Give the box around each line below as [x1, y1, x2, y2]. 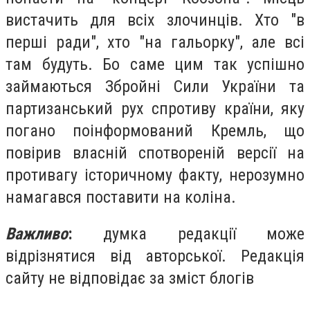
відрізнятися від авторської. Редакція [6, 246, 304, 266]
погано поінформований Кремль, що [6, 120, 304, 140]
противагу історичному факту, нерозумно [6, 165, 304, 185]
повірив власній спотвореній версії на [6, 143, 304, 163]
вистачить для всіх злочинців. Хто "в [6, 10, 304, 30]
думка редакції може [73, 224, 304, 244]
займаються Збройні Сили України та [6, 76, 304, 96]
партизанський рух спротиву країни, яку [6, 98, 304, 118]
